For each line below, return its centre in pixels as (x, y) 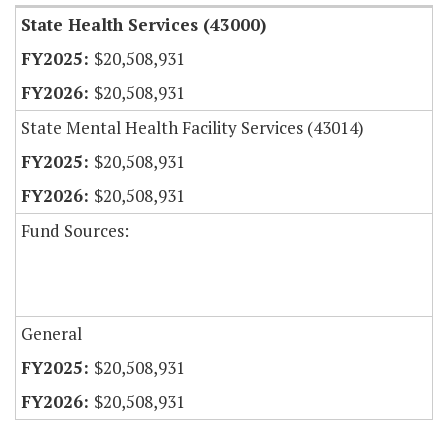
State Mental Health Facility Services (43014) (192, 128)
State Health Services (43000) (143, 25)
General (51, 334)
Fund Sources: (75, 231)
